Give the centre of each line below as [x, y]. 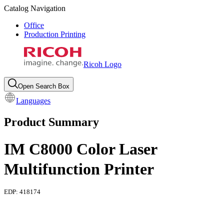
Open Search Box [44, 86]
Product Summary [51, 122]
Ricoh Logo [102, 64]
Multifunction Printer [79, 169]
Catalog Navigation [35, 8]
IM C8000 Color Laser [80, 149]
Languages [33, 101]
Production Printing [55, 34]
